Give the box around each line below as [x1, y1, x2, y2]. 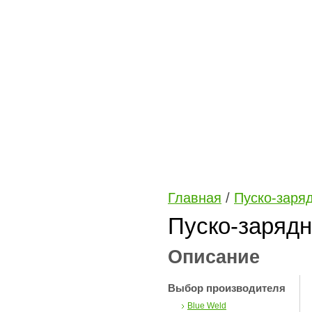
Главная [168, 190, 221, 205]
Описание [168, 247, 260, 267]
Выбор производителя [168, 282, 286, 294]
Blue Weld [187, 301, 226, 311]
